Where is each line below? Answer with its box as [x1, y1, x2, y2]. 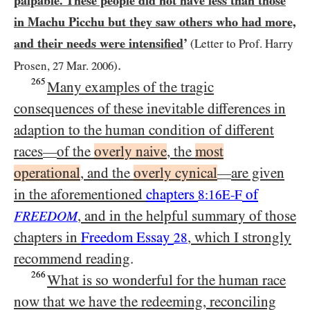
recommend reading [14, 250, 130, 267]
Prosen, [14, 60, 53, 73]
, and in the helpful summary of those [77, 208, 296, 224]
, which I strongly [188, 229, 291, 246]
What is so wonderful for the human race [47, 272, 286, 289]
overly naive [94, 143, 167, 160]
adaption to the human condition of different [14, 122, 274, 138]
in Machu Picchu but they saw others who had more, [14, 15, 296, 29]
